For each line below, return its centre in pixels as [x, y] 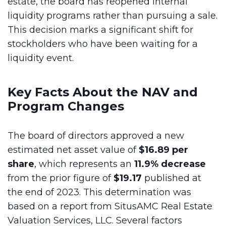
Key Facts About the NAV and [103, 92]
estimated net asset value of [73, 150]
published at [172, 178]
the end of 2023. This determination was [99, 192]
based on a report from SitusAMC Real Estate [110, 206]
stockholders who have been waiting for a [103, 44]
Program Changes [66, 106]
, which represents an [84, 164]
